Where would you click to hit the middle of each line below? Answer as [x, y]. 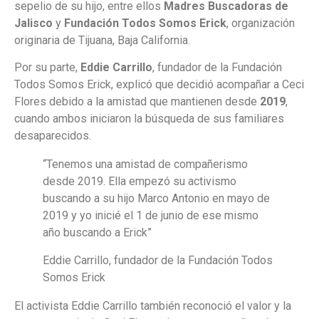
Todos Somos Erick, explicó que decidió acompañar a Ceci [159, 85]
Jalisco [33, 23]
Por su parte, [47, 68]
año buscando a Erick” [97, 233]
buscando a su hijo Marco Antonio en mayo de [156, 199]
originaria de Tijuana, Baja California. [102, 40]
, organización [261, 23]
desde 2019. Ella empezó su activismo [140, 182]
